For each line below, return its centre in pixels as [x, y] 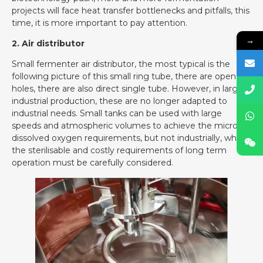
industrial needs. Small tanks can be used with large [117, 114]
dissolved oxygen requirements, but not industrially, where [131, 138]
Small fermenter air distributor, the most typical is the [121, 64]
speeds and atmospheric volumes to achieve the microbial [131, 126]
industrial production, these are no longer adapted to [119, 101]
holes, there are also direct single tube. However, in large [127, 89]
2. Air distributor [48, 43]
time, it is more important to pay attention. [100, 23]
